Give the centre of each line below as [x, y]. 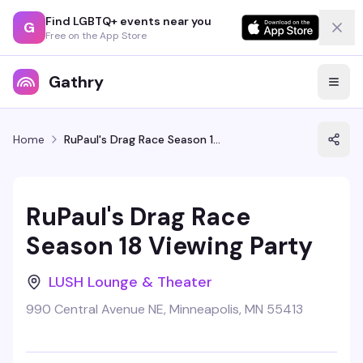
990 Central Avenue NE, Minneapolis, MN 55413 [164, 309]
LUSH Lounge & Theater [130, 282]
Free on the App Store [96, 35]
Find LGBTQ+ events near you [128, 21]
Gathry [76, 82]
